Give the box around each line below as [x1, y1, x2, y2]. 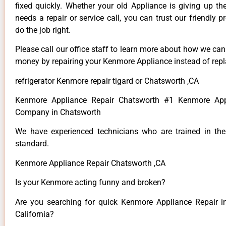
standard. [15, 139, 49, 149]
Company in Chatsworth [15, 107, 101, 118]
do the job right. [15, 25, 71, 35]
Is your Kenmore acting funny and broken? [15, 178, 165, 188]
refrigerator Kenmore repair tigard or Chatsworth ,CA [15, 76, 199, 86]
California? [15, 209, 54, 219]
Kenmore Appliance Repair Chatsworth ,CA [15, 158, 165, 168]
